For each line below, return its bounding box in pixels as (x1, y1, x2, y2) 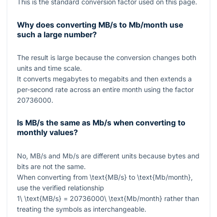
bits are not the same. (17, 162, 86, 170)
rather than (162, 194, 199, 202)
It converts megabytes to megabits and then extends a (17, 74, 192, 83)
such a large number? (17, 30, 97, 39)
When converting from (17, 172, 90, 181)
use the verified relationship (17, 183, 104, 192)
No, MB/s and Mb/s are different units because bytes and (17, 151, 200, 160)
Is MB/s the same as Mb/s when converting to (17, 118, 186, 128)
